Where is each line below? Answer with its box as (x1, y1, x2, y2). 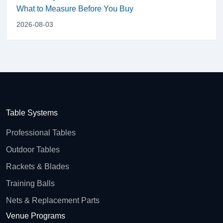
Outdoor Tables (6, 145, 60, 154)
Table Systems (6, 108, 58, 117)
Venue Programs (6, 211, 65, 220)
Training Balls (6, 179, 55, 188)
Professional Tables (6, 128, 76, 137)
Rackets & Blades (6, 162, 69, 171)
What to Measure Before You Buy (16, 4, 133, 13)
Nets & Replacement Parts (6, 196, 100, 205)
